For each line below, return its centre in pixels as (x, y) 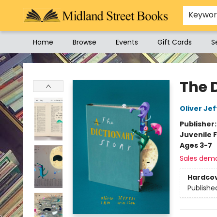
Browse (85, 42)
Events (127, 42)
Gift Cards (175, 42)
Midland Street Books (42, 62)
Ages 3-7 (196, 145)
